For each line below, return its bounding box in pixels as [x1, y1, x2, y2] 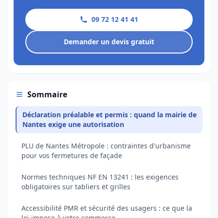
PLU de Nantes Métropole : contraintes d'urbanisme [21, 141, 191, 150]
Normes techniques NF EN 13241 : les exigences [21, 172, 179, 182]
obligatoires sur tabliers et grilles [21, 182, 130, 191]
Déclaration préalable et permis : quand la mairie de [22, 110, 197, 119]
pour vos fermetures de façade [21, 151, 122, 160]
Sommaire [27, 89, 67, 100]
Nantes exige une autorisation [22, 120, 124, 129]
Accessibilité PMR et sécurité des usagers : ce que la [21, 203, 192, 213]
